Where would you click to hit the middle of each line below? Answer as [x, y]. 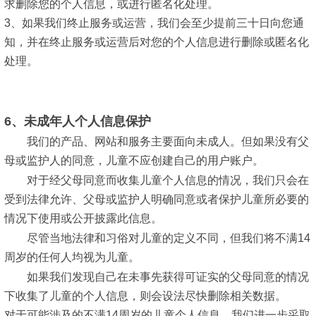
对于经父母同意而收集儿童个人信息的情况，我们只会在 [168, 181]
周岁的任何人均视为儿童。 [72, 257]
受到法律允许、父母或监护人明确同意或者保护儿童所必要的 [157, 200]
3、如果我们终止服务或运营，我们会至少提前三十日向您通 [154, 23]
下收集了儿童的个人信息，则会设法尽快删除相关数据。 [145, 296]
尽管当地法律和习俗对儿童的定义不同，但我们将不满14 [169, 238]
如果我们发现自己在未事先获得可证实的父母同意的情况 [168, 276]
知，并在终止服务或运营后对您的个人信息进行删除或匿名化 [157, 42]
